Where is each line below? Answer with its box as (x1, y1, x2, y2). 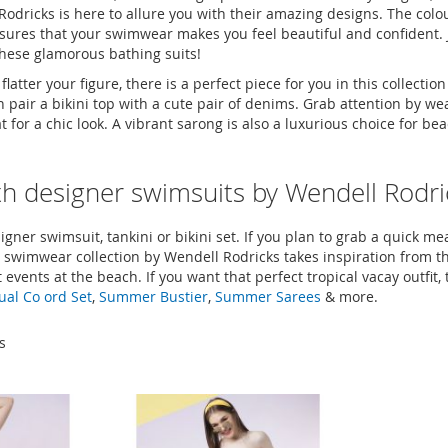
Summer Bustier (99, 287, 208, 307)
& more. (321, 287, 378, 307)
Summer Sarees (215, 287, 321, 307)
